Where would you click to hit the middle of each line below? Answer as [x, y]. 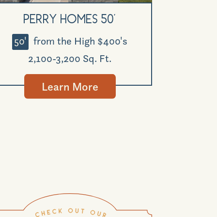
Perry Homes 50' [70, 20]
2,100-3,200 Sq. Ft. [70, 58]
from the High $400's [79, 41]
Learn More [70, 87]
